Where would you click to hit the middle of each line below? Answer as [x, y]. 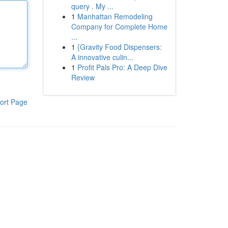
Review [83, 77]
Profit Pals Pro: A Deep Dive [122, 67]
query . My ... [92, 6]
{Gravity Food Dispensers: [119, 47]
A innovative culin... [102, 57]
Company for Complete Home [119, 26]
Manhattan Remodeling [115, 16]
